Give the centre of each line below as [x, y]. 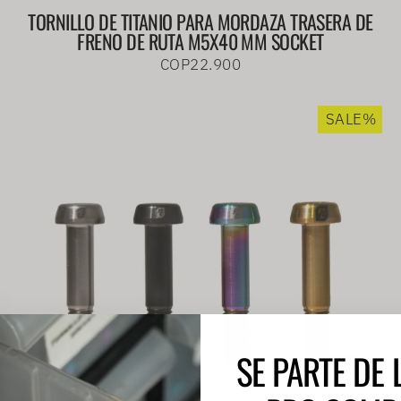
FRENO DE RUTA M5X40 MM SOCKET [200, 42]
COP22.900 [200, 65]
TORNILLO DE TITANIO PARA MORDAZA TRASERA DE [200, 22]
